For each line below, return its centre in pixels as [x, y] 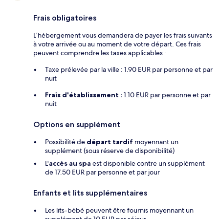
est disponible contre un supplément [148, 164]
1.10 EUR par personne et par [166, 95]
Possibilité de [66, 142]
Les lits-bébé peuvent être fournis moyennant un [119, 210]
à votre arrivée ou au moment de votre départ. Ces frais [117, 44]
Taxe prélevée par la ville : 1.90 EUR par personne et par [129, 70]
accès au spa [70, 164]
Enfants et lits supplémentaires [90, 193]
